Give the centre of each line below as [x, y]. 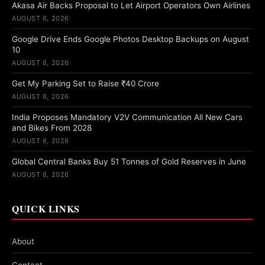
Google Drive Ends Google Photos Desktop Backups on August [130, 39]
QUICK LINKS [46, 209]
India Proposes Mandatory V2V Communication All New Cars [127, 117]
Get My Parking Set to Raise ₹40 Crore [85, 84]
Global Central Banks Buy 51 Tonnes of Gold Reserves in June [129, 162]
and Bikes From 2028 [52, 128]
